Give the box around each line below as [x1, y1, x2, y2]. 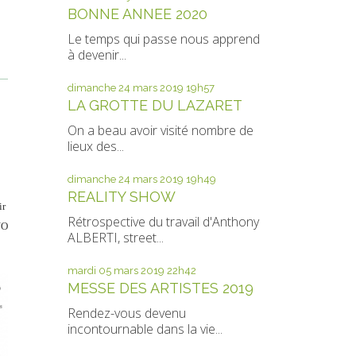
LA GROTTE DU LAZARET [67, 97, 242, 114]
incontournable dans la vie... [67, 320, 222, 338]
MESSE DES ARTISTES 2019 [67, 280, 253, 296]
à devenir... [67, 46, 126, 64]
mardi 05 [67, 265, 111, 277]
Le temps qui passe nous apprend [67, 30, 260, 48]
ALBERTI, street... [67, 229, 164, 246]
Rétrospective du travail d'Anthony [67, 213, 259, 230]
